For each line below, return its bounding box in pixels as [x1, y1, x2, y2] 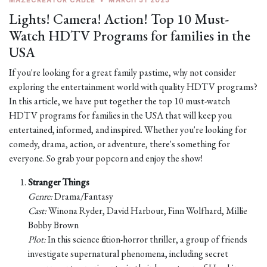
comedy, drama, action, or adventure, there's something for [9, 138, 230, 150]
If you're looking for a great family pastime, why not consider [9, 66, 236, 79]
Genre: [28, 190, 52, 203]
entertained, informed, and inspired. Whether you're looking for [9, 123, 247, 136]
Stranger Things [28, 176, 89, 188]
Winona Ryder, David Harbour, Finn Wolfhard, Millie [46, 204, 247, 217]
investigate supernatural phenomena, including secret [28, 247, 228, 260]
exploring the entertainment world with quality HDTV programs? [9, 80, 257, 93]
